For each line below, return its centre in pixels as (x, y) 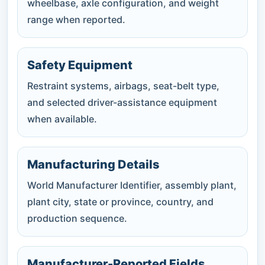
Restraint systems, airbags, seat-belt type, (123, 85)
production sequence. (77, 218)
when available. (62, 119)
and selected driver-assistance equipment (122, 102)
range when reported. (76, 19)
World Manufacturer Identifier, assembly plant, (132, 185)
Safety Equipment (80, 65)
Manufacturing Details (93, 164)
